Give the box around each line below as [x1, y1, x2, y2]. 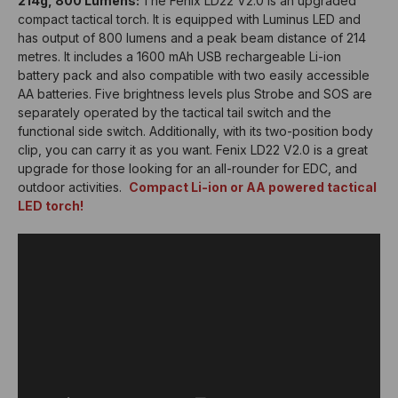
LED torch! [18, 197, 84, 213]
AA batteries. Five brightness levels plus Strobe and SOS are [18, 85, 372, 101]
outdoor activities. [18, 179, 129, 195]
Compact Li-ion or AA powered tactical [129, 179, 377, 195]
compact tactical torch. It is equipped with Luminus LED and [18, 11, 361, 27]
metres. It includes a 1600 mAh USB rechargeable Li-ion [18, 48, 341, 64]
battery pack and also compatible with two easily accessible [18, 67, 370, 83]
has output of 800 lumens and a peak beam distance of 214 [18, 29, 366, 45]
